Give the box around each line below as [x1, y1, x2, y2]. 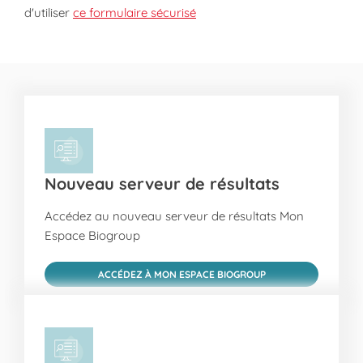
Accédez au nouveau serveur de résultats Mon [45, 208, 304, 224]
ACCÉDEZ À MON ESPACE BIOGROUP [97, 268, 266, 280]
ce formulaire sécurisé [73, 5, 196, 20]
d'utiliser [24, 5, 73, 20]
